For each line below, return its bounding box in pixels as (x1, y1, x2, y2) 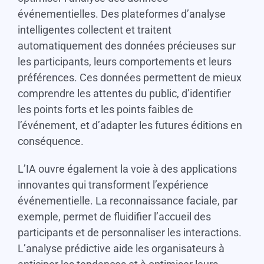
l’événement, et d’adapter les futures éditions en (17, 119, 242, 132)
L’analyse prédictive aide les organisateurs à (17, 242, 225, 255)
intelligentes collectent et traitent (17, 24, 171, 37)
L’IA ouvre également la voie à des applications (17, 163, 237, 176)
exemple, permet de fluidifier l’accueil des (17, 210, 211, 223)
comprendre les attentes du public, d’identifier (17, 87, 231, 100)
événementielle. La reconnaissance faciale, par (17, 194, 237, 207)
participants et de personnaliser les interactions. (17, 226, 242, 239)
